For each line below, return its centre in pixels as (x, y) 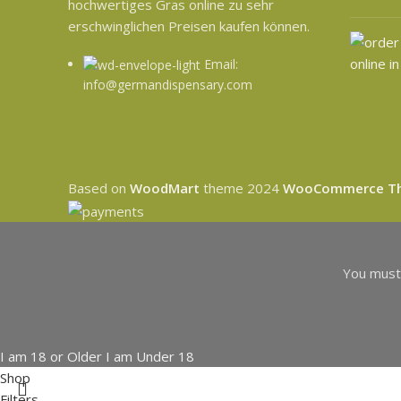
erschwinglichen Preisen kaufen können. (189, 26)
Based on (99, 188)
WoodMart (165, 188)
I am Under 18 (150, 356)
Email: (221, 64)
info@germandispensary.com (168, 85)
